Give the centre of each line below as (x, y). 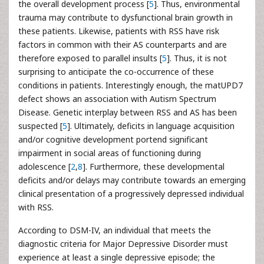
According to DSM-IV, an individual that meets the (115, 230)
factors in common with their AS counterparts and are (123, 44)
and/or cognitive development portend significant (113, 139)
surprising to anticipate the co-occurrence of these (116, 72)
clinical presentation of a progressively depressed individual (131, 194)
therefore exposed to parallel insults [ (90, 58)
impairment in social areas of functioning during (110, 153)
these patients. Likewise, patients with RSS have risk (119, 31)
